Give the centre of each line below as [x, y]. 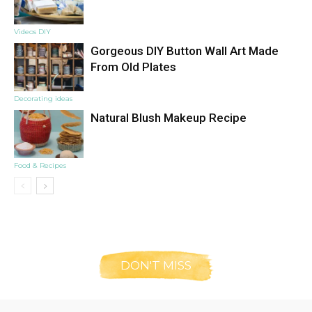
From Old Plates [133, 67]
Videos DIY [32, 32]
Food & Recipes [40, 166]
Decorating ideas [43, 99]
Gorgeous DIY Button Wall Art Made [185, 51]
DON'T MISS [156, 266]
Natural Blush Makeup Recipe [169, 118]
